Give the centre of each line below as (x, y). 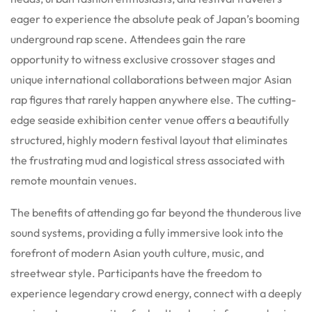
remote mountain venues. (74, 180)
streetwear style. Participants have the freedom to (136, 273)
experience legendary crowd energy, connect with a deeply (156, 293)
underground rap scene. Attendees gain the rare (128, 39)
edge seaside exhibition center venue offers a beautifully (150, 119)
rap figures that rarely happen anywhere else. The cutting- (153, 99)
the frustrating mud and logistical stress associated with (148, 160)
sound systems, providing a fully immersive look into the (147, 232)
